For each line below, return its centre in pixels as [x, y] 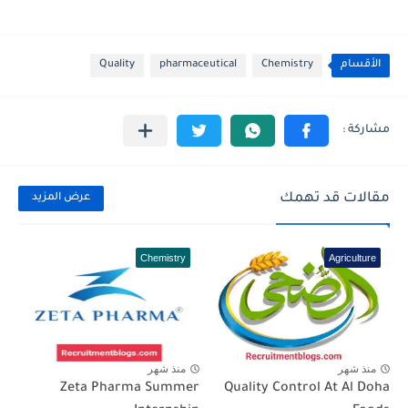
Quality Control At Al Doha [307, 389]
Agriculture [352, 257]
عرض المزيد [61, 199]
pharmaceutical [198, 65]
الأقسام [361, 65]
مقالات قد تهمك [335, 199]
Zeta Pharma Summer [130, 389]
